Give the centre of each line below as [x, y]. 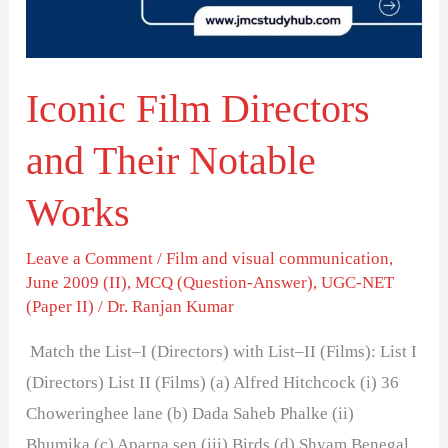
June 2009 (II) [77, 283]
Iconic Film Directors [198, 109]
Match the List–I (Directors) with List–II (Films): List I [222, 352]
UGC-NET [358, 283]
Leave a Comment [90, 259]
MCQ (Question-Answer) [224, 283]
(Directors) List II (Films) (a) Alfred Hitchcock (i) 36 [213, 383]
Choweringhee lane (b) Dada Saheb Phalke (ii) [190, 414]
